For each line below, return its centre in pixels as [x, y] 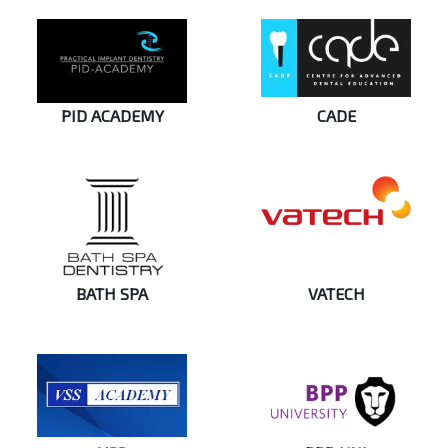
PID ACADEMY [112, 115]
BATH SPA [112, 293]
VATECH [336, 293]
